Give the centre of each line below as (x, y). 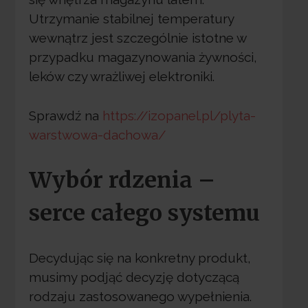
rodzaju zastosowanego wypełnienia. (140, 296)
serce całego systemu (144, 213)
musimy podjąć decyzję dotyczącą (134, 277)
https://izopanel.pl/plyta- (179, 115)
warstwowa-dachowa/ (97, 134)
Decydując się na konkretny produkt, (140, 257)
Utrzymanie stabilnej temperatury (131, 19)
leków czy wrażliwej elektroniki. (121, 77)
